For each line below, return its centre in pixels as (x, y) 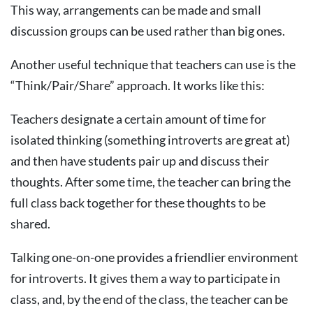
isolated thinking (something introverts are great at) (150, 140)
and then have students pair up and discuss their (140, 161)
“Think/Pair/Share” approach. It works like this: (138, 85)
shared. (30, 224)
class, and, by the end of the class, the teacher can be (149, 299)
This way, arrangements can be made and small (136, 10)
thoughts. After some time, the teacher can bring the (151, 182)
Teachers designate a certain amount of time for (138, 119)
